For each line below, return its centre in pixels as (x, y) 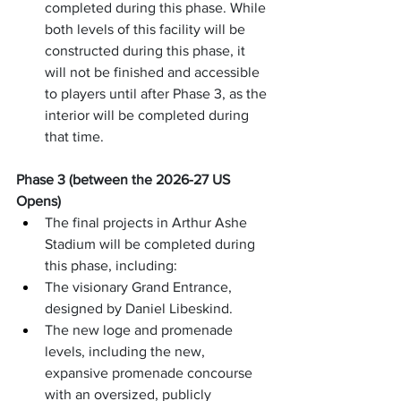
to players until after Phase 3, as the (158, 94)
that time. (74, 137)
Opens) (38, 201)
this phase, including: (111, 266)
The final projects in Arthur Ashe (148, 223)
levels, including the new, (127, 352)
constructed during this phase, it (147, 51)
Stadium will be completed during (152, 244)
